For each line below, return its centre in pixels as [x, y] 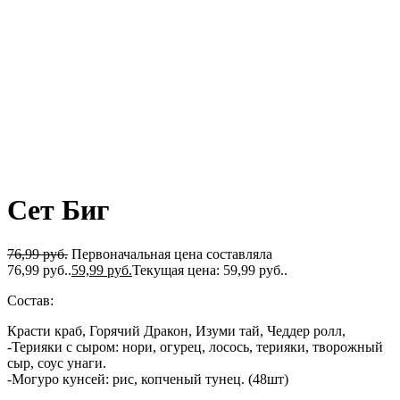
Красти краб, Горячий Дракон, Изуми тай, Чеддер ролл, [176, 330]
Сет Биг [58, 210]
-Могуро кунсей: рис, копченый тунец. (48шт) [148, 379]
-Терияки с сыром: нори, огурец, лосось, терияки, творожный [195, 346]
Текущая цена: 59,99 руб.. [210, 270]
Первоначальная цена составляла [172, 254]
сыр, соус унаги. [57, 362]
